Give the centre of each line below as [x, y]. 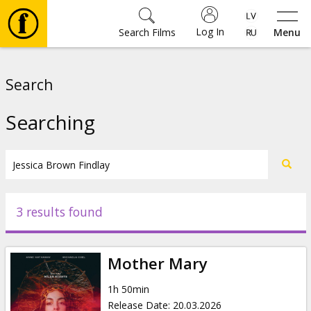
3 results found [59, 212]
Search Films [147, 32]
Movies [51, 67]
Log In [210, 32]
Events [50, 231]
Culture [52, 190]
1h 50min [128, 289]
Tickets [51, 149]
